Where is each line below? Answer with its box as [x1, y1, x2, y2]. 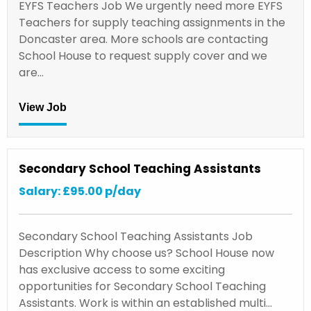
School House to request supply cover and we [19, 47, 267, 64]
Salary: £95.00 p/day [19, 183, 141, 199]
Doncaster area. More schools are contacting [19, 31, 268, 47]
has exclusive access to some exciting [19, 261, 225, 278]
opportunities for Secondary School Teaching [19, 278, 266, 294]
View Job [19, 101, 67, 114]
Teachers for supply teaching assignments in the [19, 14, 285, 31]
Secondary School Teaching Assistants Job [19, 228, 253, 244]
